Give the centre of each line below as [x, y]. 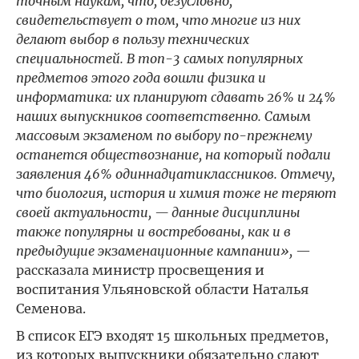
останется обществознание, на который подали [173, 155]
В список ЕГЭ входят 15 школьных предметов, [172, 336]
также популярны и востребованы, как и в [153, 232]
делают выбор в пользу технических [133, 39]
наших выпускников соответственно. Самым [163, 116]
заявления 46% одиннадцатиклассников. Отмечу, [175, 174]
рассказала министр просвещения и [140, 270]
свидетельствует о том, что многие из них [158, 20]
